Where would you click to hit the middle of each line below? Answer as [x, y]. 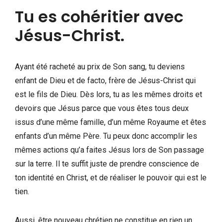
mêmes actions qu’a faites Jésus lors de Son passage [110, 150]
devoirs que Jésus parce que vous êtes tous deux [102, 108]
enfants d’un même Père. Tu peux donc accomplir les [106, 136]
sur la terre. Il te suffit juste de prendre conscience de [107, 164]
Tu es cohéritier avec [99, 16]
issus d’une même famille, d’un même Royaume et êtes [111, 122]
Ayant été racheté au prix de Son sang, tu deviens [100, 66]
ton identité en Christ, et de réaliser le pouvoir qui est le [111, 177]
